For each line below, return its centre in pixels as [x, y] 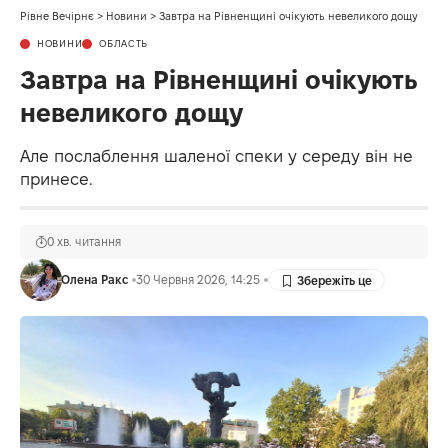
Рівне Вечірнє [57, 15]
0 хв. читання [84, 241]
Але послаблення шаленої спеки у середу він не [216, 155]
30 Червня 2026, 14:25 [197, 279]
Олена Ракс [94, 279]
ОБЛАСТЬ [124, 43]
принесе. [56, 178]
